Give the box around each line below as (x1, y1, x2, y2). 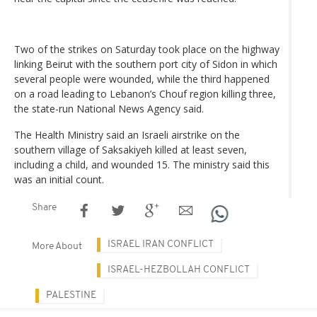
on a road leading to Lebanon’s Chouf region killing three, (14, 86, 276, 100)
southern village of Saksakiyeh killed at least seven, (14, 142, 247, 156)
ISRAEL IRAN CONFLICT (108, 238, 214, 250)
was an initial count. (14, 172, 104, 186)
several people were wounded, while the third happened (14, 71, 270, 86)
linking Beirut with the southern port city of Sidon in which (14, 57, 277, 71)
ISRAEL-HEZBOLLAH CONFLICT (108, 264, 250, 275)
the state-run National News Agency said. (14, 101, 204, 115)
